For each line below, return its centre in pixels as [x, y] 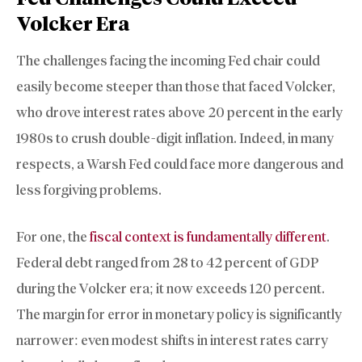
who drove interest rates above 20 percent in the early [179, 113]
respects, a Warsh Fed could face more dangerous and [180, 164]
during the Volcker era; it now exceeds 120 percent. [170, 288]
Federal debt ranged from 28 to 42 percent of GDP [168, 262]
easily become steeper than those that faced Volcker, [176, 87]
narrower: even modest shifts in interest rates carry [172, 340]
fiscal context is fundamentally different [208, 236]
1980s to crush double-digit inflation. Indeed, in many [175, 139]
